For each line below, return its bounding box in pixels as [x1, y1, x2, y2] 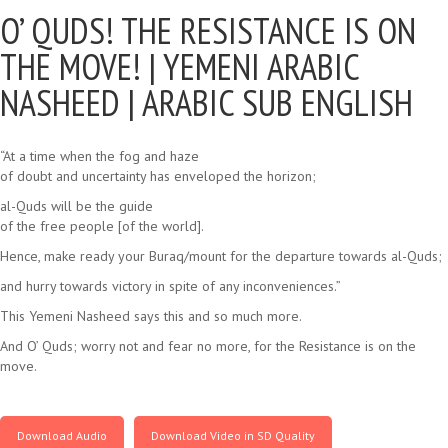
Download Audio [17, 428, 107, 443]
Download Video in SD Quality [151, 428, 315, 443]
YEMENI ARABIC [163, 43, 359, 90]
